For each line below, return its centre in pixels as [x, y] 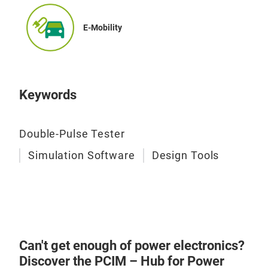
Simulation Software [82, 155]
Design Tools [185, 155]
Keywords [48, 95]
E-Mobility [103, 27]
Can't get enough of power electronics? [132, 246]
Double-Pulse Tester [72, 133]
